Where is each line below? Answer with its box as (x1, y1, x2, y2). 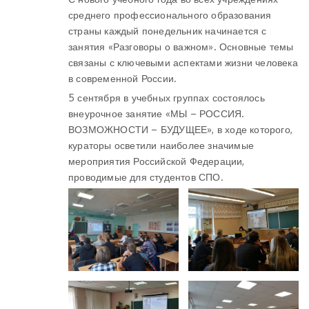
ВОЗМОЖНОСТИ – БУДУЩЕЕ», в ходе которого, (68, 123, 293, 135)
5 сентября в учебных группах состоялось (68, 92, 265, 103)
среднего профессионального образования (68, 9, 272, 21)
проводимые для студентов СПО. (68, 171, 223, 183)
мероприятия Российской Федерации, (68, 155, 245, 167)
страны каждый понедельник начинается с (68, 25, 267, 37)
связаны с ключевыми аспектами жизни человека (68, 57, 298, 68)
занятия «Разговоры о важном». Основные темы (68, 41, 294, 52)
